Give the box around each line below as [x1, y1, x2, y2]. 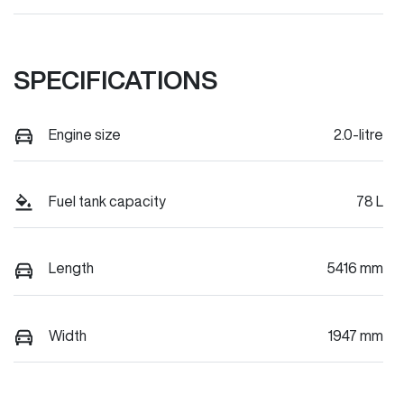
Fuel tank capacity [49, 193, 166, 208]
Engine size [49, 126, 121, 142]
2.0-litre [334, 126, 383, 142]
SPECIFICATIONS [14, 66, 217, 93]
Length [49, 261, 94, 276]
